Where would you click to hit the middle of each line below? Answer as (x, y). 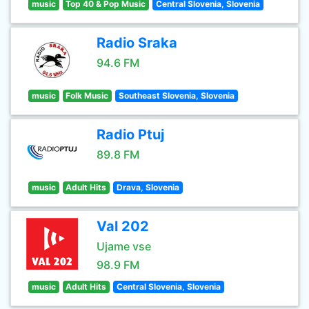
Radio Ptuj (130, 134)
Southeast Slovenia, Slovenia (176, 96)
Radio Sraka (137, 43)
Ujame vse (124, 246)
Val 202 (123, 226)
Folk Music (87, 96)
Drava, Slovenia (148, 187)
